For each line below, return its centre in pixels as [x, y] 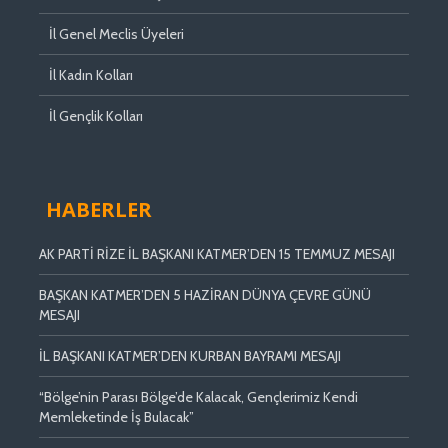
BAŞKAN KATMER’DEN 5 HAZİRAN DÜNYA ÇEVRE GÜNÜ [205, 294]
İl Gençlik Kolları [96, 115]
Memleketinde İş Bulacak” [116, 416]
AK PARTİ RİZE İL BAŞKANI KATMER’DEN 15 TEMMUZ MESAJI [217, 253]
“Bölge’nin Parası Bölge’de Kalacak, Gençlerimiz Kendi [198, 396]
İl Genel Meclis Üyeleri [116, 33]
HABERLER [99, 209]
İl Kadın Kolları [91, 74]
